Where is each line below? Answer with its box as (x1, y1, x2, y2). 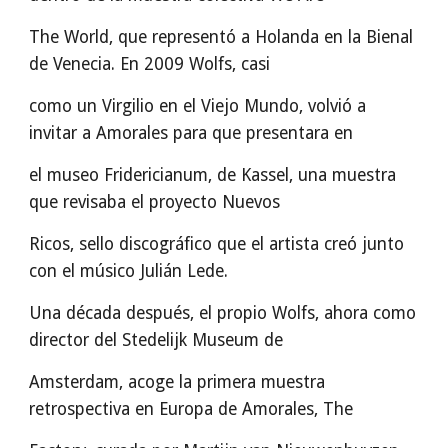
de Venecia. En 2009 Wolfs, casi (29, 54, 271, 74)
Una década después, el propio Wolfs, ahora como (29, 303, 417, 323)
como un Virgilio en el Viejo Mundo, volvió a (29, 96, 367, 116)
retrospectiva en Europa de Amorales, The (29, 399, 354, 419)
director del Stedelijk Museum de (29, 330, 284, 350)
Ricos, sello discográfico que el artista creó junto (29, 234, 405, 254)
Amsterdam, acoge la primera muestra (29, 372, 326, 392)
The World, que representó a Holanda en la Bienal (29, 27, 414, 47)
